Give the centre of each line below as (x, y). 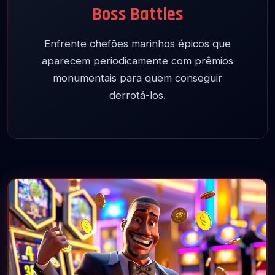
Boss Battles (137, 15)
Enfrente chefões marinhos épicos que (137, 44)
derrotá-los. (137, 95)
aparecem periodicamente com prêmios (137, 61)
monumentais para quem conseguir (137, 78)
